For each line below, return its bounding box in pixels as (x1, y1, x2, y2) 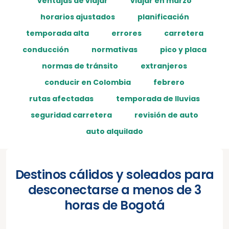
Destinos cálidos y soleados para (15, 166, 214, 183)
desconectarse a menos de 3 (28, 181, 201, 198)
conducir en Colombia (44, 77, 131, 87)
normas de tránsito (42, 61, 118, 71)
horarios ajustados (40, 12, 115, 22)
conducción (22, 44, 69, 55)
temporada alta (26, 28, 89, 38)
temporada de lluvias (116, 94, 200, 104)
